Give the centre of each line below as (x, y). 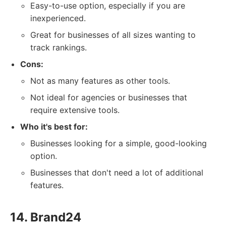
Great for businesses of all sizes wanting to (113, 35)
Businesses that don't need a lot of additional (117, 173)
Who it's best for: (54, 127)
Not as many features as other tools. (100, 81)
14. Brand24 (46, 217)
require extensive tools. (75, 110)
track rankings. (59, 47)
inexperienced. (58, 18)
